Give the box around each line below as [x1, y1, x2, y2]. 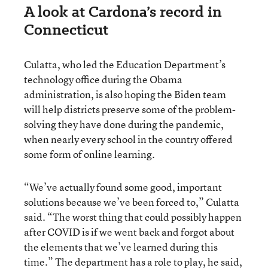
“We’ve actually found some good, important [24, 179, 222, 194]
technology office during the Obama [24, 72, 182, 86]
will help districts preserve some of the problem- [24, 102, 236, 116]
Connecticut [24, 19, 108, 40]
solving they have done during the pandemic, [24, 117, 224, 131]
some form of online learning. [24, 147, 155, 161]
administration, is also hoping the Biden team [24, 87, 226, 101]
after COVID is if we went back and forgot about [24, 224, 234, 239]
